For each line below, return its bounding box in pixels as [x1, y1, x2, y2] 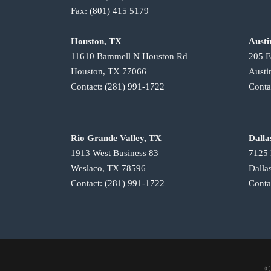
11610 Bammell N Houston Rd [71, 51, 188, 62]
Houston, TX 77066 [71, 67, 146, 77]
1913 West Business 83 [71, 148, 158, 158]
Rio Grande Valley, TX [71, 133, 162, 143]
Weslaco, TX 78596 [71, 163, 146, 174]
